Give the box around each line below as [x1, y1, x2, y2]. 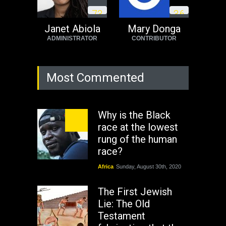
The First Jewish [98, 185, 172, 198]
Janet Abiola [44, 22, 100, 35]
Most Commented [46, 70, 144, 85]
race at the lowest [98, 121, 178, 133]
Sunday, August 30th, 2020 [116, 163, 181, 169]
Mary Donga [127, 22, 181, 35]
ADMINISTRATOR [47, 34, 97, 42]
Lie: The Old [98, 197, 150, 210]
